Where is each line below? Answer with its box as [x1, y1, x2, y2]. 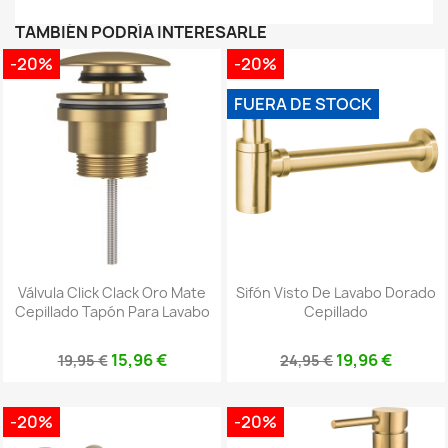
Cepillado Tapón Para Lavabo [14, 301, 210, 321]
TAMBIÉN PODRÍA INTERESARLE [15, 20, 267, 43]
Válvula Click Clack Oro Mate [18, 282, 206, 302]
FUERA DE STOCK [234, 92, 372, 115]
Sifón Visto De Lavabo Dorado [236, 282, 436, 302]
